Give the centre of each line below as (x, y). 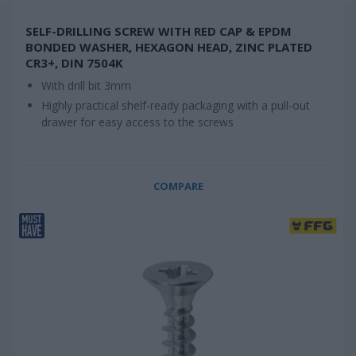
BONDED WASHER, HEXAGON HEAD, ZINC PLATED (169, 47)
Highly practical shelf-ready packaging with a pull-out (176, 105)
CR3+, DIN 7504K (74, 63)
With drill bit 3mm (86, 85)
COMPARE (178, 186)
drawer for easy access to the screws (137, 122)
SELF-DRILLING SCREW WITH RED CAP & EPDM (159, 31)
